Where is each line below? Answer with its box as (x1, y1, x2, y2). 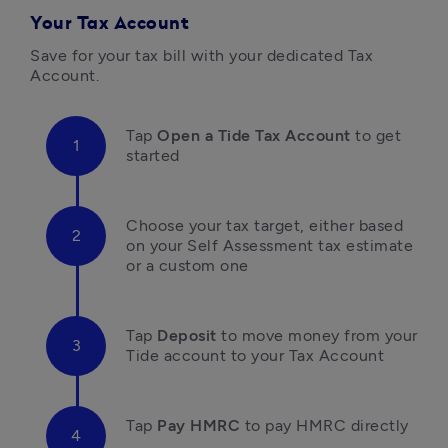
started (126, 146, 180, 165)
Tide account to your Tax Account (126, 346, 384, 365)
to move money (221, 326, 340, 345)
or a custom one (126, 256, 249, 275)
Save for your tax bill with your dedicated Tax (30, 46, 373, 65)
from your (339, 326, 418, 345)
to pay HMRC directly (240, 416, 409, 435)
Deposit (157, 326, 221, 345)
